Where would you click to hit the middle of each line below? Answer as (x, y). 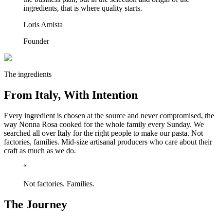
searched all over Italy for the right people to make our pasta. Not (103, 133)
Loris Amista (43, 25)
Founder (36, 41)
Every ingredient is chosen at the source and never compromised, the (109, 116)
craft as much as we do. (40, 151)
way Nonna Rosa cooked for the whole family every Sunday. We (104, 125)
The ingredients (28, 74)
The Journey (36, 204)
